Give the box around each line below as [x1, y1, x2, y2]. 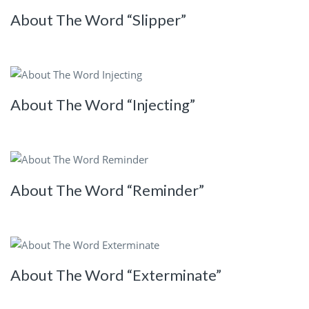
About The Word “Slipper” [10, 10, 186, 29]
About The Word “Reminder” [10, 180, 204, 199]
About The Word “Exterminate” [10, 266, 221, 285]
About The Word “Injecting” [10, 95, 195, 114]
